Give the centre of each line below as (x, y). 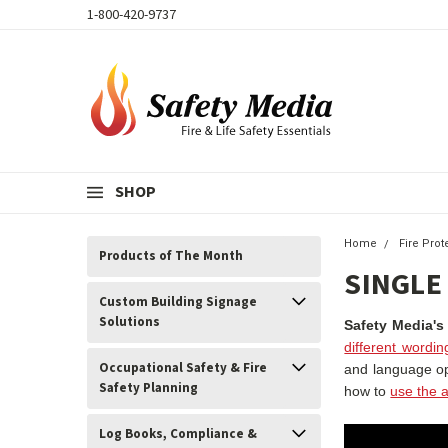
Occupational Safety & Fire (183, 368)
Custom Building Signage (178, 302)
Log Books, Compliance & (178, 434)
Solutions (129, 322)
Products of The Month (171, 256)
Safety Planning (148, 388)
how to (367, 391)
